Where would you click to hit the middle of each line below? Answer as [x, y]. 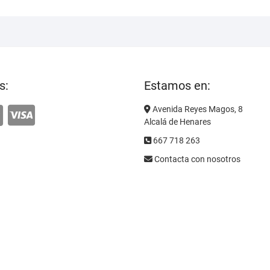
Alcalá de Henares [177, 122]
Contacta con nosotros [196, 159]
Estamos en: [177, 86]
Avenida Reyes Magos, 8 [197, 109]
